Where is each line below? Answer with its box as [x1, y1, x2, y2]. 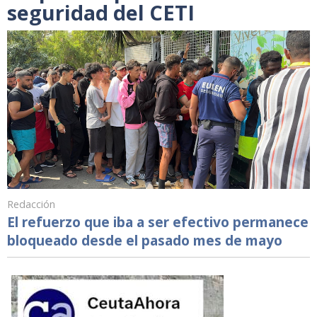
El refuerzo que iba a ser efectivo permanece [7, 212, 309, 232]
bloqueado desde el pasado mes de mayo [7, 231, 282, 250]
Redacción [7, 197, 55, 212]
